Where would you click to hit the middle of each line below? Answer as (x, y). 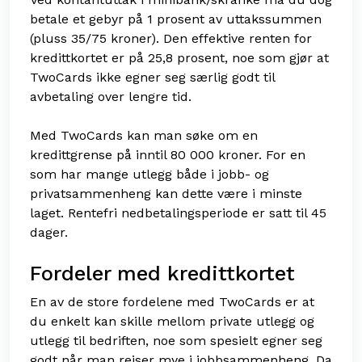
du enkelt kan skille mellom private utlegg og (172, 322)
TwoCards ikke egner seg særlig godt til (152, 78)
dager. (49, 233)
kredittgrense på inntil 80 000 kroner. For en (168, 155)
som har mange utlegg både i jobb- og (149, 175)
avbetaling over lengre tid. (111, 97)
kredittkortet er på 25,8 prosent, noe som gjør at (179, 58)
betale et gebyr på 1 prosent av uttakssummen (176, 19)
